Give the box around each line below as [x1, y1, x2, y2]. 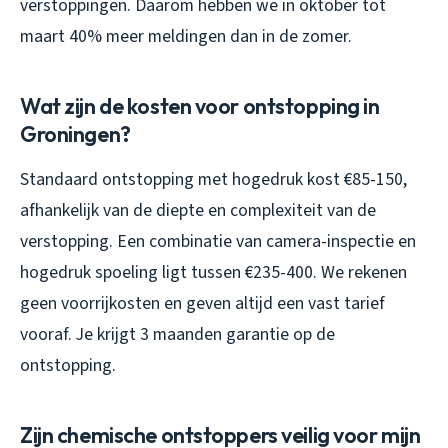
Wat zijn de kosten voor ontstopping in [20, 91, 380, 120]
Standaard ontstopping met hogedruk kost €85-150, [20, 166, 407, 192]
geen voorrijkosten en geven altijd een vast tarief [20, 290, 385, 316]
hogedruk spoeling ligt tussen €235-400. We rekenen [20, 259, 407, 285]
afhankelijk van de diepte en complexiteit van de [20, 197, 376, 223]
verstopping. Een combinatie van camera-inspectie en [20, 228, 416, 254]
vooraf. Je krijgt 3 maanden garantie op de [20, 321, 335, 347]
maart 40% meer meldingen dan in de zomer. [20, 23, 352, 49]
